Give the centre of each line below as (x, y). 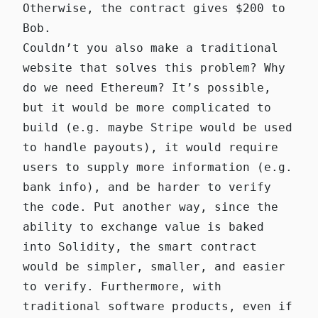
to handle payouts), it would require (150, 148)
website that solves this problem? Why (154, 68)
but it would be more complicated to (147, 108)
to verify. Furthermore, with (122, 287)
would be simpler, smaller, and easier (154, 267)
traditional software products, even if (158, 307)
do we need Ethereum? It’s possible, (147, 88)
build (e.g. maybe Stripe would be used (158, 128)
